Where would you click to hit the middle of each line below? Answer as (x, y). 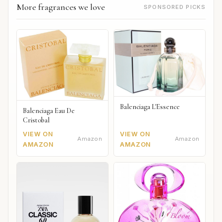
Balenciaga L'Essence (150, 107)
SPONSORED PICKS (175, 7)
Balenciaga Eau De (49, 111)
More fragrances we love (61, 7)
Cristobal (36, 120)
